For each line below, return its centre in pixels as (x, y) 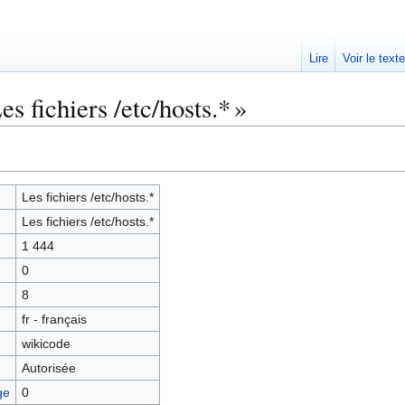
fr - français (54, 319)
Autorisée (48, 368)
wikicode (46, 344)
